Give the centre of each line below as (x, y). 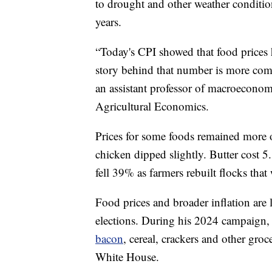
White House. (127, 256)
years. (108, 21)
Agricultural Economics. (152, 106)
